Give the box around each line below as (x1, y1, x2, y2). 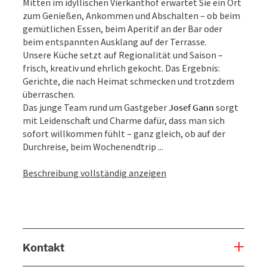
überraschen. (23, 88, 75, 100)
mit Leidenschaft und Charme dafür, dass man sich (23, 114, 225, 126)
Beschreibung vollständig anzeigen (23, 166, 166, 179)
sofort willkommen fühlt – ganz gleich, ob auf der (23, 127, 225, 139)
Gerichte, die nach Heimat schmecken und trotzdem (23, 74, 234, 87)
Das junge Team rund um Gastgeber (23, 101, 169, 113)
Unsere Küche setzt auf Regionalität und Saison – (23, 48, 223, 61)
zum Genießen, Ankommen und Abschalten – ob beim (23, 9, 240, 21)
